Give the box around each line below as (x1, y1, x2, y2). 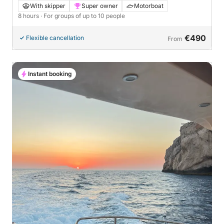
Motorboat (134, 1, 163, 9)
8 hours (18, 11, 40, 19)
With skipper (30, 1, 65, 9)
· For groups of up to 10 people (40, 11, 125, 19)
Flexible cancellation (26, 33, 84, 41)
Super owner (81, 1, 118, 9)
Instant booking (28, 69, 72, 77)
